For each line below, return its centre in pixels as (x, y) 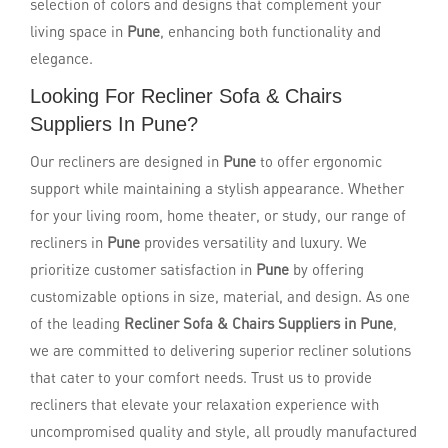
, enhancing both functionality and (270, 31)
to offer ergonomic (321, 161)
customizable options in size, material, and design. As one (220, 296)
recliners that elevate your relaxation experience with (204, 404)
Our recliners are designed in (126, 161)
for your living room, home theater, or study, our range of (218, 215)
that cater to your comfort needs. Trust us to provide (201, 377)
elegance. (61, 58)
